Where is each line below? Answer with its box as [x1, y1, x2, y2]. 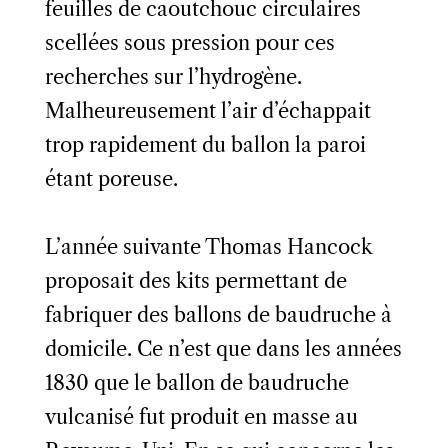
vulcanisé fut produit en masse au [44, 404, 358, 429]
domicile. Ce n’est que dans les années [44, 336, 402, 361]
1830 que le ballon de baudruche [44, 370, 349, 395]
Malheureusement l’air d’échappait [44, 98, 371, 123]
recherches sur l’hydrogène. [44, 64, 302, 89]
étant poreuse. [44, 166, 178, 191]
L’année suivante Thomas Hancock [44, 234, 373, 259]
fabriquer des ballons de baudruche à [44, 302, 392, 327]
